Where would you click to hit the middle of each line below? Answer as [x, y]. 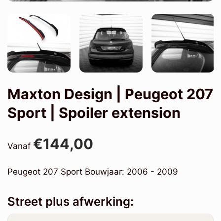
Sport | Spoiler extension [94, 112]
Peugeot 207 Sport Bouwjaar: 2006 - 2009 [95, 171]
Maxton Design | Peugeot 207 [110, 94]
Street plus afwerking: [71, 201]
